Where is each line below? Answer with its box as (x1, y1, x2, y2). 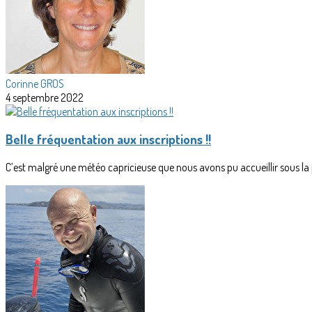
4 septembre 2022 (6, 90, 84, 104)
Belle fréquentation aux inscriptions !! (6, 131, 211, 148)
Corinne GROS (6, 76, 64, 91)
